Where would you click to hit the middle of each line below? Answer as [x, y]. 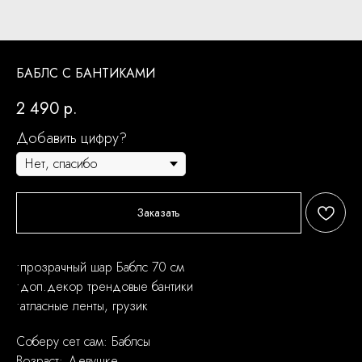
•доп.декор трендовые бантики [105, 287]
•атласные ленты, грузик [82, 306]
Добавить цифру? [72, 138]
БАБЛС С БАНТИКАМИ [86, 73]
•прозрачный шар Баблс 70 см [100, 267]
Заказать [159, 213]
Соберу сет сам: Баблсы [83, 342]
